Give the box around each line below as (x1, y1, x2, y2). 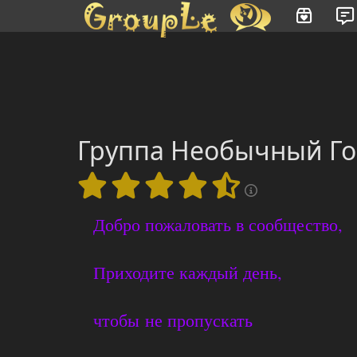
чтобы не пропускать (93, 308, 258, 331)
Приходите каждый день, (93, 261, 293, 284)
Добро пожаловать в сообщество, (93, 213, 343, 236)
